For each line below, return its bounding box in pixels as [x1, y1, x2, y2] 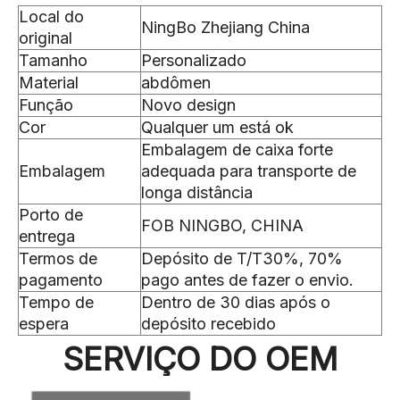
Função [19, 96, 73, 114]
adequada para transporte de [141, 162, 356, 180]
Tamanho [19, 51, 87, 70]
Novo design [141, 96, 236, 114]
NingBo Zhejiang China [141, 18, 310, 37]
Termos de [19, 249, 97, 268]
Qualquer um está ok [141, 118, 294, 137]
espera [19, 314, 69, 333]
